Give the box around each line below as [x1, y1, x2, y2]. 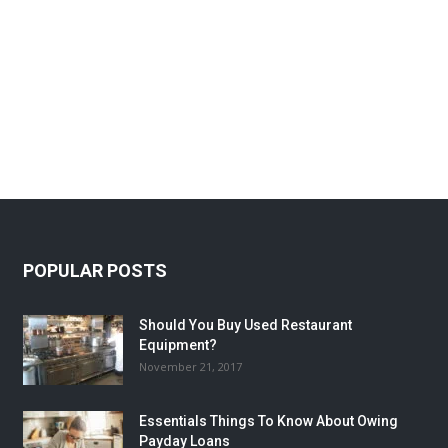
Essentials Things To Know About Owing [138, 413, 398, 430]
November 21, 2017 [138, 359, 242, 375]
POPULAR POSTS [22, 260, 167, 282]
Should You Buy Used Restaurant [138, 317, 352, 334]
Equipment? [138, 337, 217, 354]
